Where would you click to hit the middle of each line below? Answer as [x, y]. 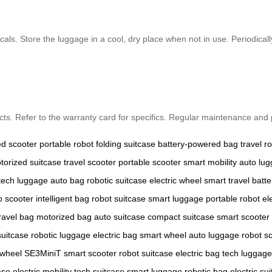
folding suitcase [126, 144]
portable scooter [150, 162]
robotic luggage [61, 235]
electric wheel [175, 180]
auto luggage [214, 235]
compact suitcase [181, 216]
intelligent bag [63, 198]
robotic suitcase [117, 180]
